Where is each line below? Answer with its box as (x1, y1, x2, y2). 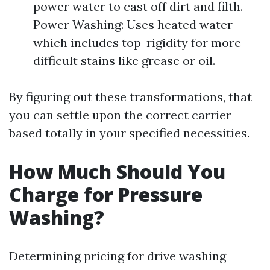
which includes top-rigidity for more (33, 35, 241, 50)
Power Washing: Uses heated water (33, 17, 233, 32)
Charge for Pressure (9, 181, 202, 207)
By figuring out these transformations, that (9, 89, 252, 104)
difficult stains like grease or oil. (33, 53, 215, 68)
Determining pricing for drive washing (9, 248, 226, 263)
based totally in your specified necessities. (9, 125, 250, 140)
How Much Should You (9, 159, 225, 184)
